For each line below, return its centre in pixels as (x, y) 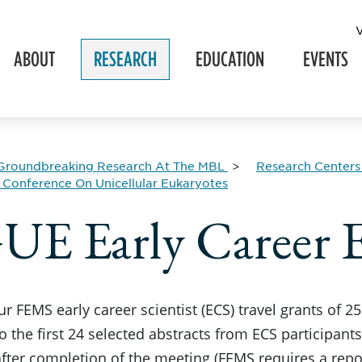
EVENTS (326, 59)
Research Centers (308, 165)
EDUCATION (230, 59)
